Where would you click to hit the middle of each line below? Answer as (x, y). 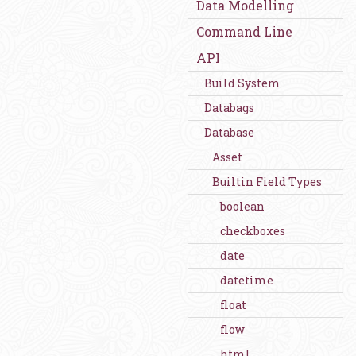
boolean (242, 206)
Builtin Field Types (267, 182)
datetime (247, 280)
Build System (242, 83)
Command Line (244, 31)
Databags (229, 108)
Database (229, 132)
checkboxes (253, 231)
